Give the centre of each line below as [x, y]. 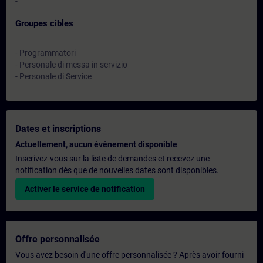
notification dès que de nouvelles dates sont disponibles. [117, 170]
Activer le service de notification [85, 189]
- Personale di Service [53, 76]
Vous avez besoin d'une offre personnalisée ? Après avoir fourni [129, 255]
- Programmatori [45, 53]
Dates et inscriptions [58, 129]
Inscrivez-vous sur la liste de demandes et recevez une [112, 159]
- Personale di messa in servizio [71, 65]
